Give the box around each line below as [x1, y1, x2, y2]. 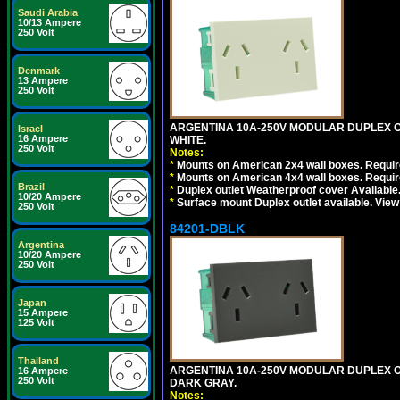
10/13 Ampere [18, 17, 81, 28]
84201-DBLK [170, 221, 245, 236]
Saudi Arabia [18, 7, 78, 18]
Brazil [18, 181, 45, 192]
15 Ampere [18, 307, 68, 318]
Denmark [18, 65, 60, 76]
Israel [18, 123, 43, 134]
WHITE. [170, 134, 206, 146]
